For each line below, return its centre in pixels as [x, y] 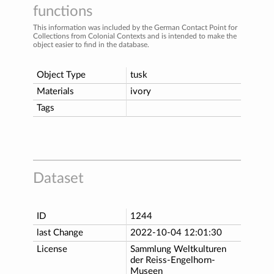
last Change [60, 232]
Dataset [58, 178]
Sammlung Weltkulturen [178, 249]
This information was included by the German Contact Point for [135, 27]
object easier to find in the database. [91, 44]
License [52, 249]
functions [63, 11]
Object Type [61, 75]
